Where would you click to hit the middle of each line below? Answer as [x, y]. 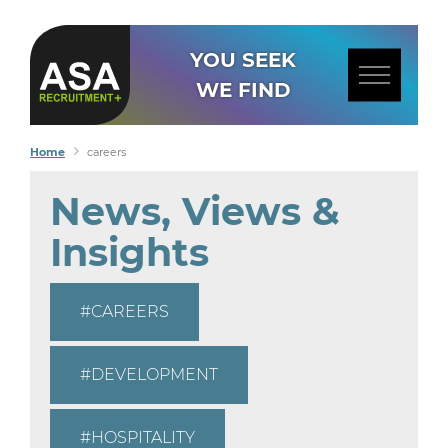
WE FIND [243, 90]
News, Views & [195, 211]
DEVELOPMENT [154, 374]
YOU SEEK [243, 60]
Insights [129, 252]
